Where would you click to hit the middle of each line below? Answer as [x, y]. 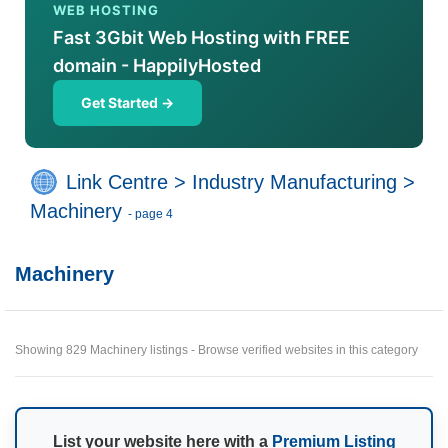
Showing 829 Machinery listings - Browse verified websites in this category [216, 350]
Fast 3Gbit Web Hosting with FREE [201, 37]
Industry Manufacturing [294, 182]
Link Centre [117, 182]
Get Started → [127, 102]
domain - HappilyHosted [157, 65]
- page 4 [150, 214]
